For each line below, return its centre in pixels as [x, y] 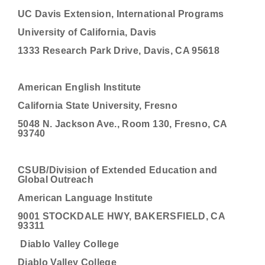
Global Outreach [56, 180]
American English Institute [80, 87]
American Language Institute [85, 198]
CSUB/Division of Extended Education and [118, 170]
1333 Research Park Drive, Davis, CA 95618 [119, 51]
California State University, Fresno [98, 106]
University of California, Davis [87, 32]
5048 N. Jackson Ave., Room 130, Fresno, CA [122, 124]
